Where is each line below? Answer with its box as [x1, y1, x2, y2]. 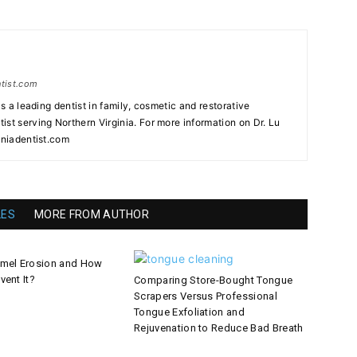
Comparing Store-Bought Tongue [134, 274, 293, 286]
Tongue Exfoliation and [134, 306, 245, 318]
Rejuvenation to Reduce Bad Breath [134, 322, 304, 334]
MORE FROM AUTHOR [34, 208, 150, 221]
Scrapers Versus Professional [134, 290, 277, 302]
